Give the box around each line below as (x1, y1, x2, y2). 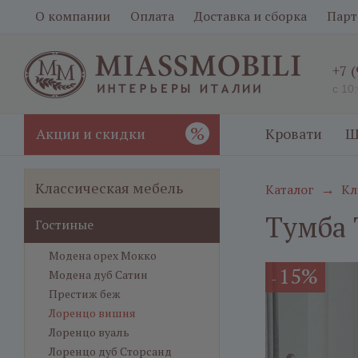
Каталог (265, 181, 314, 198)
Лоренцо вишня (49, 305, 136, 320)
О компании (35, 7, 110, 25)
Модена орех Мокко (49, 248, 157, 263)
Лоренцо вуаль (49, 324, 129, 340)
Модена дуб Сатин (49, 267, 148, 282)
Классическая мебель (35, 178, 183, 197)
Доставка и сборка (194, 7, 307, 25)
